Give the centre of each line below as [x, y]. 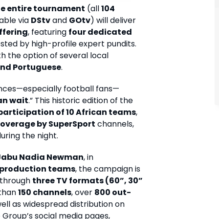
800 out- [113, 193]
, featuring [48, 32]
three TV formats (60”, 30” [88, 181]
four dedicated [100, 32]
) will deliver [113, 21]
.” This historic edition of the [81, 101]
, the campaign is [108, 169]
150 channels [45, 193]
